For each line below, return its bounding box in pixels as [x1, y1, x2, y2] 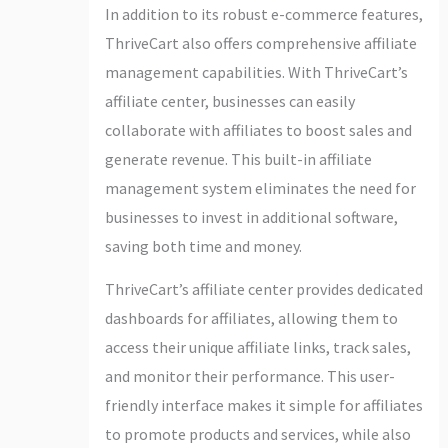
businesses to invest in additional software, [104, 206, 398, 227]
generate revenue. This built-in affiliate [104, 148, 372, 169]
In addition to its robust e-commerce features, [104, 3, 423, 24]
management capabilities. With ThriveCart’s [104, 61, 408, 82]
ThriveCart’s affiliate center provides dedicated [104, 278, 423, 299]
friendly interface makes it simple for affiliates [104, 394, 423, 415]
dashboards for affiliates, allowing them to [104, 307, 398, 328]
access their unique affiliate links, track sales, [104, 336, 411, 357]
